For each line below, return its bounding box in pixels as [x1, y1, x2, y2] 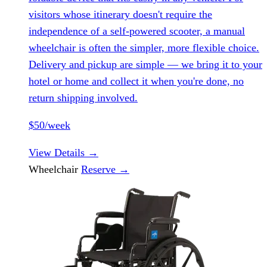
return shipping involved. [29, 91, 138, 104]
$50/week [29, 119, 70, 131]
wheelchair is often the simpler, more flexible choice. [29, 41, 259, 54]
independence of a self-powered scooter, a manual [29, 24, 245, 37]
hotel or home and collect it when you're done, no [29, 74, 244, 87]
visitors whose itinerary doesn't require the [29, 8, 212, 20]
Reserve [81, 163, 119, 175]
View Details [29, 146, 88, 159]
